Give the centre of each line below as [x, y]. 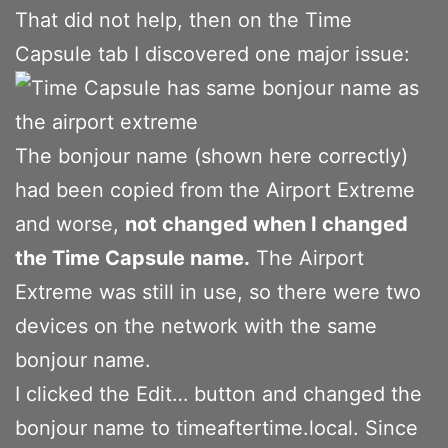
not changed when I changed [266, 223]
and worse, [70, 223]
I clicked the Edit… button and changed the [218, 393]
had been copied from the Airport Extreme [215, 189]
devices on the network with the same [196, 325]
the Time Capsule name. [132, 257]
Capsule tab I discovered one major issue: [212, 53]
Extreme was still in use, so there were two [218, 291]
